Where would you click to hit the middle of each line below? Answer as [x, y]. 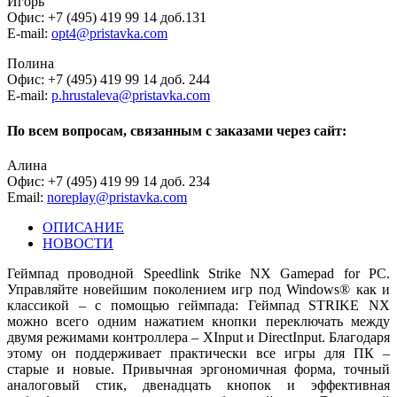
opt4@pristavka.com [109, 34]
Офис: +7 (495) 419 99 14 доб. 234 [109, 181]
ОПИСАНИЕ [83, 227]
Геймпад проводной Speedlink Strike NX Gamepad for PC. [198, 273]
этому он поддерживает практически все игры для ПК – [198, 353]
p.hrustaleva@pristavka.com [131, 96]
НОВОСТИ [78, 243]
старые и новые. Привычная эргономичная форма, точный [198, 369]
